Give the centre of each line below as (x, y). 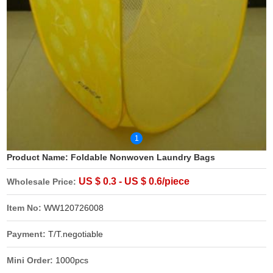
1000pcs (72, 261)
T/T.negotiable (76, 234)
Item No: (26, 208)
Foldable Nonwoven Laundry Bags (143, 158)
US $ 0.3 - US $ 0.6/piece (134, 182)
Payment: (28, 234)
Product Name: (39, 158)
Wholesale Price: (43, 182)
